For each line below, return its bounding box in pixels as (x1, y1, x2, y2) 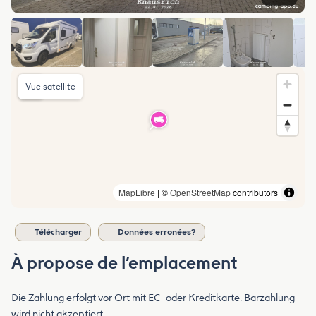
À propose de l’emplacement (11, 252, 238, 273)
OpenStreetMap (170, 186, 231, 198)
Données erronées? (118, 226, 196, 237)
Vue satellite (25, 81, 75, 92)
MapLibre (119, 186, 155, 198)
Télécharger (35, 226, 82, 237)
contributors (231, 186, 278, 198)
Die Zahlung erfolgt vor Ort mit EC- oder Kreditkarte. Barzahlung (11, 291, 295, 304)
